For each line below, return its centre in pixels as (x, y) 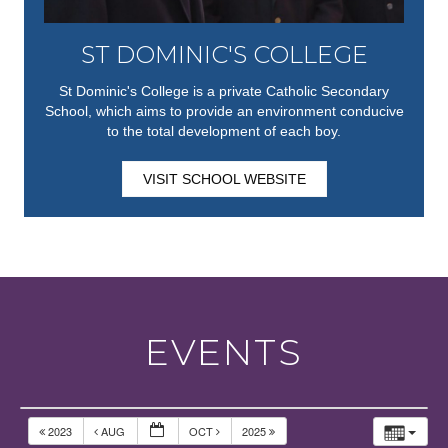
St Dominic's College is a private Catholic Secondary (224, 89)
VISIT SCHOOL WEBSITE (224, 177)
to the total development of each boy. (224, 129)
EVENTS (224, 350)
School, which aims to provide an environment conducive (224, 109)
